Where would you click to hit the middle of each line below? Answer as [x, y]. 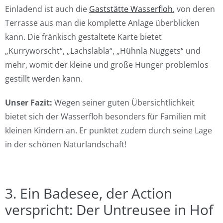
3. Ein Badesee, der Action [89, 193]
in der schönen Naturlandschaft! [66, 144]
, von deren [194, 9]
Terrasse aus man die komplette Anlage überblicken [102, 23]
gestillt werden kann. [44, 78]
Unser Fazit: [30, 102]
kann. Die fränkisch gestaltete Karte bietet [83, 37]
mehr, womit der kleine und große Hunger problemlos [107, 64]
